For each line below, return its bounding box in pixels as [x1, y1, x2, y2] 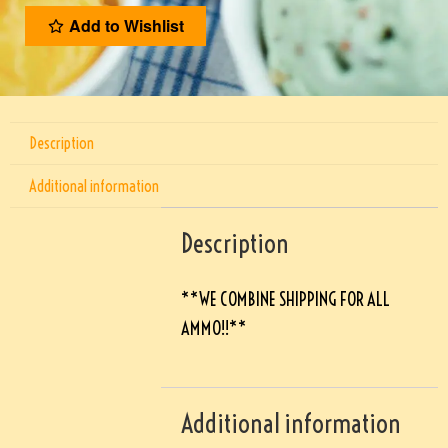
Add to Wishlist [68, 14, 184, 38]
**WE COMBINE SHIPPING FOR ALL [181, 287, 391, 311]
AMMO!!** [181, 316, 248, 340]
